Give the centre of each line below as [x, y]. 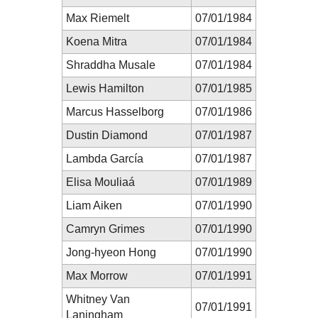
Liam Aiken [94, 205]
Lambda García [105, 158]
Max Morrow [97, 275]
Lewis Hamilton [105, 88]
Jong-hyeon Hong [111, 252]
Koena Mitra [97, 41]
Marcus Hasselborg [115, 111]
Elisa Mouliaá [100, 182]
